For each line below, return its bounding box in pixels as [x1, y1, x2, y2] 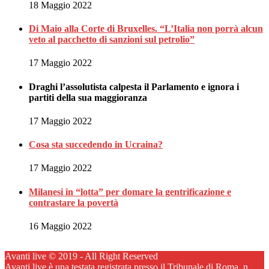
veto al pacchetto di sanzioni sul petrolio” [29, 34, 195, 45]
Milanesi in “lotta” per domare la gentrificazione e [29, 186, 231, 197]
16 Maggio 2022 [29, 220, 92, 231]
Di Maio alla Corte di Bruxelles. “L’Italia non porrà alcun [29, 23, 263, 34]
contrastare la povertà [29, 197, 118, 208]
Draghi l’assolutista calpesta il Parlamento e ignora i [29, 81, 239, 92]
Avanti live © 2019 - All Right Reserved [5, 250, 158, 261]
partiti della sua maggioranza [29, 92, 147, 103]
